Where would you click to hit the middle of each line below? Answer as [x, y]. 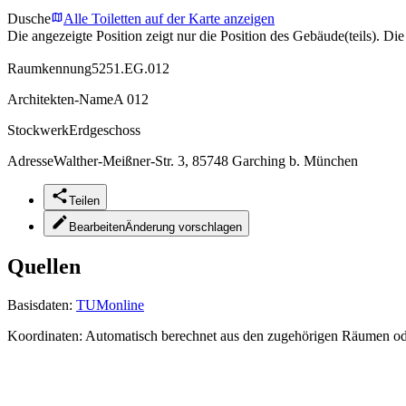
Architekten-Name [60, 99]
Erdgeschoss [105, 130]
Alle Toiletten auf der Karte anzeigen [169, 18]
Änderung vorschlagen [184, 227]
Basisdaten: [42, 304]
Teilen [84, 200]
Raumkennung [49, 68]
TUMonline [110, 304]
